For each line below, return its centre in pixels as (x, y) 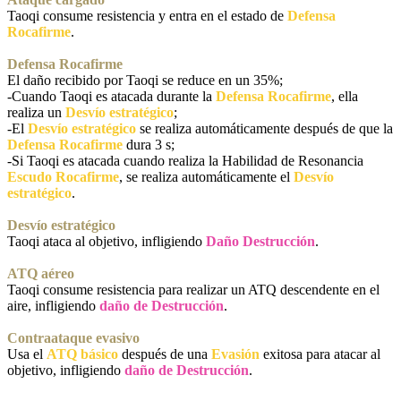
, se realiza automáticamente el (206, 177)
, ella (345, 97)
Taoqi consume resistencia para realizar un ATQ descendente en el (193, 290)
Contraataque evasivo (73, 338)
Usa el (27, 354)
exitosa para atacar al (320, 354)
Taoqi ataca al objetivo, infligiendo (107, 242)
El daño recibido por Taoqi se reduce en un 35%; (145, 81)
